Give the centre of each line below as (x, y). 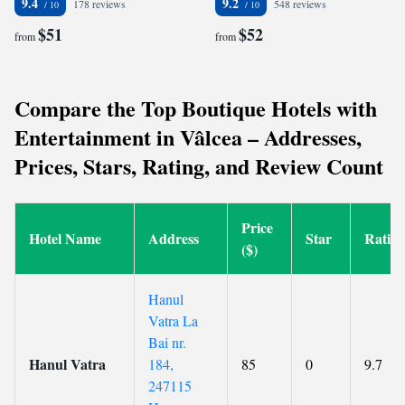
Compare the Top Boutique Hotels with (196, 108)
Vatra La (173, 320)
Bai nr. (167, 342)
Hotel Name (65, 238)
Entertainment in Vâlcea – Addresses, (188, 137)
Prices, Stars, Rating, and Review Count (199, 166)
